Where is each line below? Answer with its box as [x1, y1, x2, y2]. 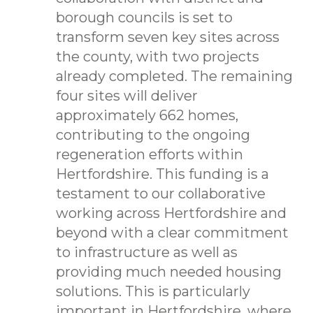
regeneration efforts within [56, 145, 243, 163]
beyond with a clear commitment [56, 224, 289, 241]
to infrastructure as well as [56, 243, 238, 261]
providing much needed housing [56, 263, 282, 280]
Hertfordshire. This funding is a [56, 165, 269, 182]
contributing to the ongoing [56, 126, 250, 143]
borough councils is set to [56, 8, 233, 26]
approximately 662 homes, [56, 106, 238, 124]
